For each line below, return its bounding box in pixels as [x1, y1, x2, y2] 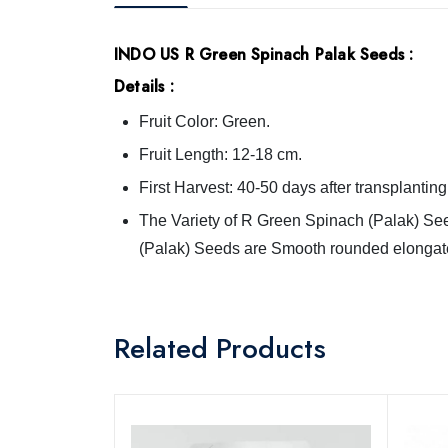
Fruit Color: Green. [139, 113, 270, 130]
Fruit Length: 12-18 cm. [139, 146, 302, 163]
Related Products [114, 328, 326, 369]
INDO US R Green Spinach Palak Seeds [114, 43, 410, 66]
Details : [114, 75, 174, 98]
